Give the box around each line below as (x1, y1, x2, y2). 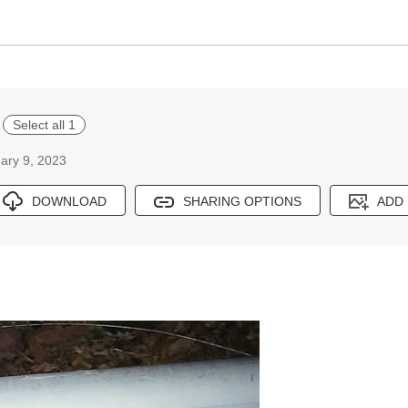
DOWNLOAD (32, 194, 107, 209)
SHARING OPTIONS (183, 194, 301, 209)
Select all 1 (13, 117, 76, 132)
